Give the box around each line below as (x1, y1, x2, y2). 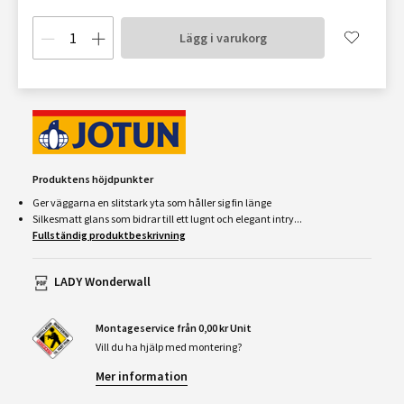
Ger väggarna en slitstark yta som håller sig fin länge (32, 196, 271, 209)
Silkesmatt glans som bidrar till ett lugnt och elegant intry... (32, 212, 302, 225)
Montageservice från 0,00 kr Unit (96, 321, 252, 335)
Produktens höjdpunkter (32, 172, 153, 186)
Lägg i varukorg (179, 30, 267, 46)
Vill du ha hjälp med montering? (96, 340, 242, 353)
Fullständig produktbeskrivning (32, 228, 186, 242)
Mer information (96, 368, 188, 384)
